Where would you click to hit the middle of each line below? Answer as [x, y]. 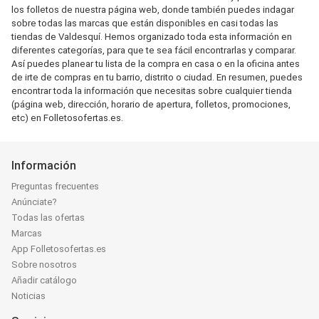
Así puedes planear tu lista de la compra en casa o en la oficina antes [156, 64]
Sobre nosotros [44, 265]
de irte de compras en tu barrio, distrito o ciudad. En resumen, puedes [157, 77]
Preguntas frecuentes [55, 186]
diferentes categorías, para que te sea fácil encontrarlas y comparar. [154, 50]
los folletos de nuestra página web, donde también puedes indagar [153, 10]
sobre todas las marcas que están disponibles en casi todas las [145, 23]
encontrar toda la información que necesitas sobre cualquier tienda [152, 91]
